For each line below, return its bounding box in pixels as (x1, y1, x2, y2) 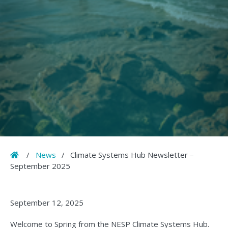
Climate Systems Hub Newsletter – (70, 150, 194, 160)
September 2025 (10, 161, 70, 172)
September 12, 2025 (10, 197, 83, 208)
